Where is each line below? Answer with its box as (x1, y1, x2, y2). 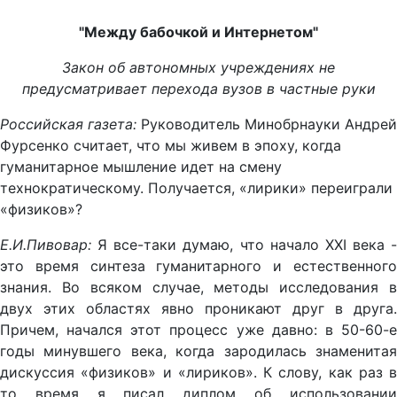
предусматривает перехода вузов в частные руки (21, 80, 376, 97)
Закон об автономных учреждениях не (62, 58, 335, 76)
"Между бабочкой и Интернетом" (79, 23, 318, 41)
